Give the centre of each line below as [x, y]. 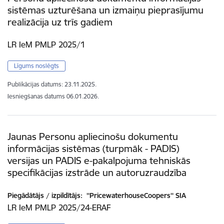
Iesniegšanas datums [36, 96]
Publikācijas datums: [35, 84]
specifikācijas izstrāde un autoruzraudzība [97, 172]
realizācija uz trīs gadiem [60, 22]
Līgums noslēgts [36, 65]
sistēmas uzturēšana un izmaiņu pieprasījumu [105, 10]
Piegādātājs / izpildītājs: [45, 195]
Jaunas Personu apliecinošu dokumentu [93, 136]
